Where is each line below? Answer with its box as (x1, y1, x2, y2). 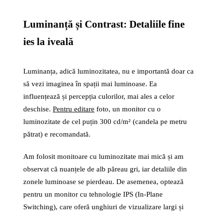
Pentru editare (53, 105, 94, 113)
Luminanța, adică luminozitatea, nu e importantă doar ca (23, 67, 194, 75)
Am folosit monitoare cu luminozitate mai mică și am (23, 153, 184, 160)
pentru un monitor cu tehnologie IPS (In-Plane (23, 190, 163, 198)
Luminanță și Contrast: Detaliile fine (23, 18, 185, 30)
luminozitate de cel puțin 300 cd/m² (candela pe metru (23, 118, 187, 125)
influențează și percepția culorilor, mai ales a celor (23, 93, 174, 100)
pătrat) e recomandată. (23, 130, 91, 138)
